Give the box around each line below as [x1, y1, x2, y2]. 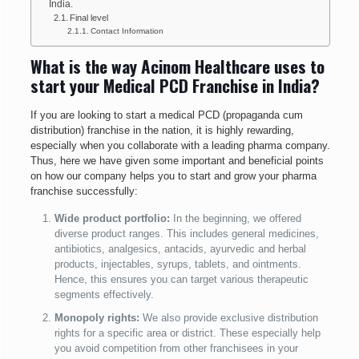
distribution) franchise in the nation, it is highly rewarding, [30, 124, 294, 137]
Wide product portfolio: [54, 212, 173, 225]
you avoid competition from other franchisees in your [54, 342, 298, 355]
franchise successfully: [30, 185, 138, 198]
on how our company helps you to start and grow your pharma [30, 170, 317, 183]
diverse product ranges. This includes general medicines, [54, 228, 319, 240]
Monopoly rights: [54, 312, 143, 325]
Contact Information [90, 26, 163, 36]
